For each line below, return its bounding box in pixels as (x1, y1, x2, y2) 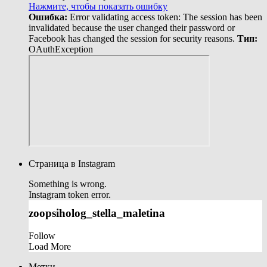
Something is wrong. (29, 178, 107, 189)
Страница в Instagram (29, 158, 115, 169)
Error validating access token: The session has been (67, 11, 262, 22)
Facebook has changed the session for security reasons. (29, 33, 237, 44)
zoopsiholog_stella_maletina (29, 206, 165, 219)
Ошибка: (29, 11, 67, 22)
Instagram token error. (29, 189, 111, 200)
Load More (29, 241, 71, 252)
